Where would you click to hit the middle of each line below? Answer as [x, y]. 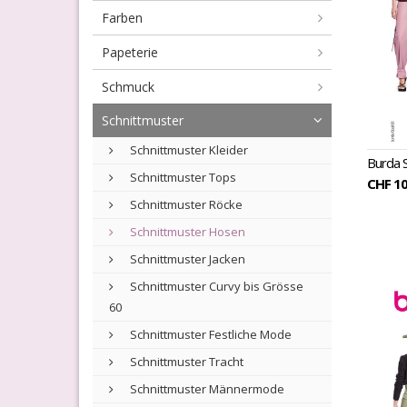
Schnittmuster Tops [182, 177]
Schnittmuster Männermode [206, 389]
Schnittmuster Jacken [186, 259]
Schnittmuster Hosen [186, 232]
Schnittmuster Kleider [188, 150]
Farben [122, 18]
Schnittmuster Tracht [185, 362]
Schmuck [128, 87]
